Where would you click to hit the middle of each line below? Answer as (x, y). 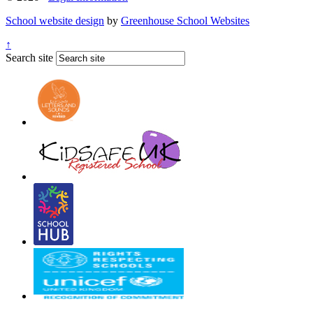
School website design (55, 21)
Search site (29, 58)
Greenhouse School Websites (185, 21)
